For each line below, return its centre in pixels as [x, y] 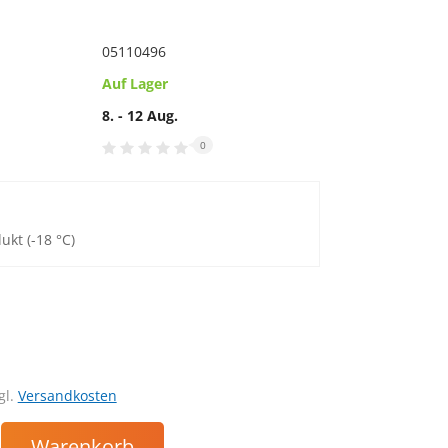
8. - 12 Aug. [139, 115]
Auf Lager [134, 83]
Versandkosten [67, 395]
